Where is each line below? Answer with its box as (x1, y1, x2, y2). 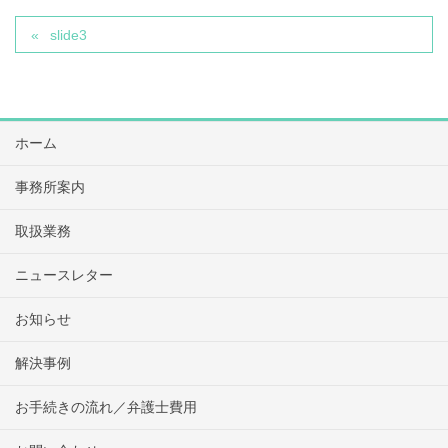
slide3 (50, 26, 88, 43)
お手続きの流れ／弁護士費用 (15, 398, 197, 415)
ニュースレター (15, 266, 113, 283)
